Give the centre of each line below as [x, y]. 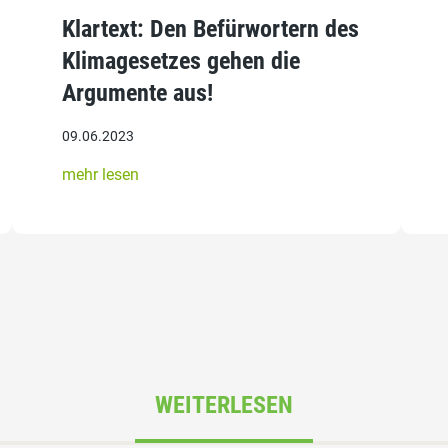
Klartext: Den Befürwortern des [211, 28]
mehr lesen [101, 174]
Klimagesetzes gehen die [181, 60]
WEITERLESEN [224, 405]
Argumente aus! [138, 92]
